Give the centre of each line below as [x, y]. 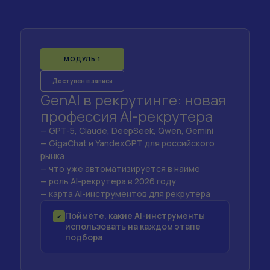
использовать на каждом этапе [133, 226]
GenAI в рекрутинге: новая [133, 100]
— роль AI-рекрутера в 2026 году [108, 181]
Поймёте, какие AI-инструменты [135, 215]
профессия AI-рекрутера [127, 116]
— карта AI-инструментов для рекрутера [125, 194]
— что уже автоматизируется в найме [120, 168]
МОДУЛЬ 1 [82, 59]
